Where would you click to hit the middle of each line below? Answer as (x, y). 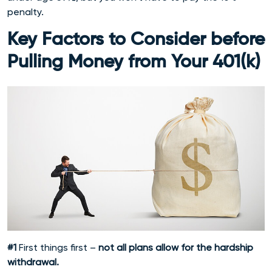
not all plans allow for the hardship (176, 247)
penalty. (28, 12)
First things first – (57, 247)
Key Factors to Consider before (136, 40)
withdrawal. (34, 262)
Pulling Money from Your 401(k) (134, 62)
